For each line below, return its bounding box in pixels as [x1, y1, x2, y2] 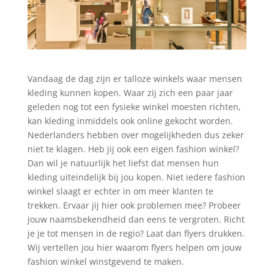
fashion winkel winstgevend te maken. [27, 255, 184, 267]
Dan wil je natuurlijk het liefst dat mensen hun [27, 157, 219, 169]
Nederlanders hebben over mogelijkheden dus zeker [27, 128, 244, 141]
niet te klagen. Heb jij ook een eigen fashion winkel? [27, 143, 239, 155]
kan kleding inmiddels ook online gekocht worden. [27, 114, 233, 127]
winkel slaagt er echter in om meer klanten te [27, 185, 213, 197]
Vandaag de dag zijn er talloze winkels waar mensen [27, 72, 242, 84]
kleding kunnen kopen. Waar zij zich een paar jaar [27, 86, 233, 98]
